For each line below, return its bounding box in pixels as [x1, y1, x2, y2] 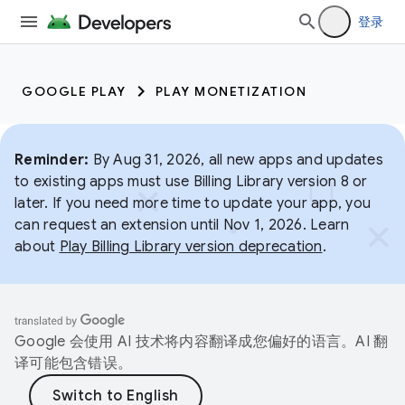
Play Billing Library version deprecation [59, 238, 323, 256]
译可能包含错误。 [14, 354, 132, 372]
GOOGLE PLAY [22, 83, 127, 99]
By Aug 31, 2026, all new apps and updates [89, 151, 383, 169]
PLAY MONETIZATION [155, 83, 306, 99]
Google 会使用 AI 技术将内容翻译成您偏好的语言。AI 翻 [14, 333, 389, 351]
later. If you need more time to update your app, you [14, 194, 371, 212]
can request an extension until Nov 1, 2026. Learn [14, 216, 350, 234]
